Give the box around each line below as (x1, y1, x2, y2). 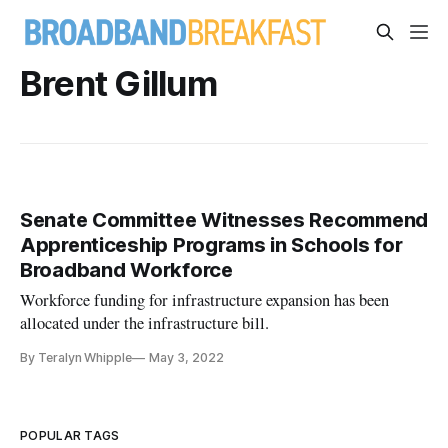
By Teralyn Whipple (20, 350, 133, 366)
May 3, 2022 (149, 350, 224, 366)
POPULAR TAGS (20, 428, 120, 444)
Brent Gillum (20, 62, 217, 104)
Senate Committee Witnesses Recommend (20, 208, 428, 233)
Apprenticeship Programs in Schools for (20, 233, 403, 258)
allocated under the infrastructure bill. (20, 312, 270, 335)
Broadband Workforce (20, 258, 233, 283)
